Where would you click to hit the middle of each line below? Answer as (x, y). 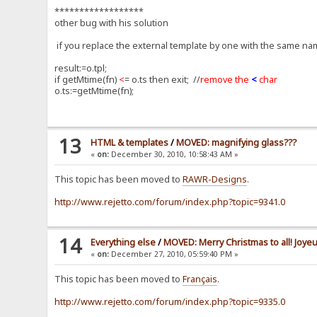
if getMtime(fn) (87, 79)
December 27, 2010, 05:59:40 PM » (174, 254)
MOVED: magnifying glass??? (237, 142)
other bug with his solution (112, 23)
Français (200, 279)
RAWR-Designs (215, 179)
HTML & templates (130, 142)
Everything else (123, 242)
